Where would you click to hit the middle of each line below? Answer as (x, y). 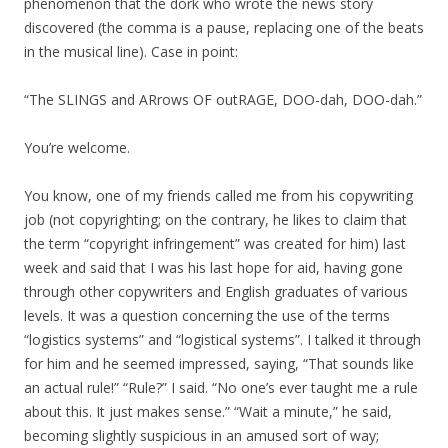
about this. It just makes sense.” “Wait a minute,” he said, (208, 411)
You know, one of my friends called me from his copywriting (218, 195)
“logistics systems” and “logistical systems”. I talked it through (222, 339)
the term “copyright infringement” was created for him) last (215, 243)
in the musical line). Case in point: (131, 51)
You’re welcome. (77, 147)
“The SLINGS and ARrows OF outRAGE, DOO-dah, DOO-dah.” (223, 99)
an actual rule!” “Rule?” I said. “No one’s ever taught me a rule (221, 387)
